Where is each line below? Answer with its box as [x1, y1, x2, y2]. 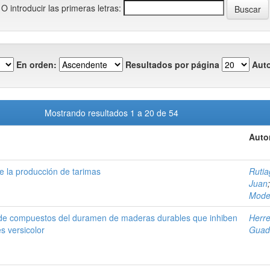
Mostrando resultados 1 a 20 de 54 [44, 107, 183, 119]
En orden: [16, 58, 57, 71]
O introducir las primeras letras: [1, 1, 121, 14]
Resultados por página [125, 58, 219, 71]
